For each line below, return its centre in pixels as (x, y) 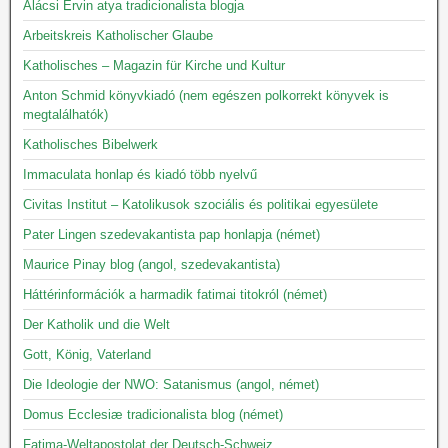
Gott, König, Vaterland (87, 354)
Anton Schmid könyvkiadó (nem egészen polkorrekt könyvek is (206, 95)
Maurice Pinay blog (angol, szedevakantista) (151, 264)
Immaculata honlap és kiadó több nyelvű (140, 174)
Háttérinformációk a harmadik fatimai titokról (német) (175, 294)
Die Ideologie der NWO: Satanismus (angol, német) (171, 384)
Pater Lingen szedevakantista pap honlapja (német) (171, 234)
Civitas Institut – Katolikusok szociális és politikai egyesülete (200, 204)
